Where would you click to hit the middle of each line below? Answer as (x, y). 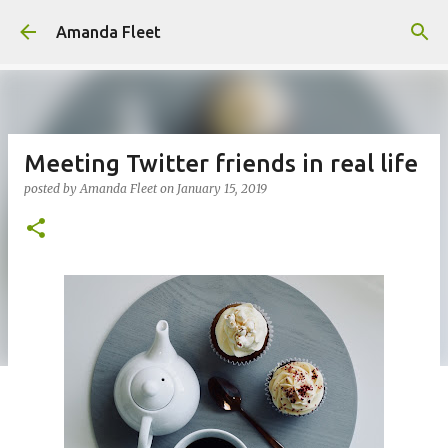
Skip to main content (224, 25)
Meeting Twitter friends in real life (221, 163)
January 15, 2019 (222, 188)
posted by (52, 188)
